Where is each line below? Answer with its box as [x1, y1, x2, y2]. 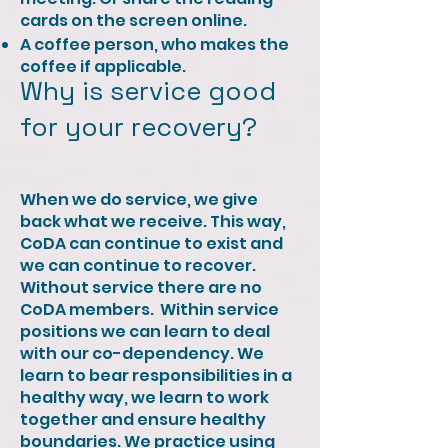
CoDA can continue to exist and [20, 232, 283, 255]
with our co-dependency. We [20, 342, 264, 365]
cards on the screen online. [20, 9, 247, 32]
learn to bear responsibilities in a [20, 364, 292, 387]
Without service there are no [20, 276, 262, 299]
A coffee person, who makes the [20, 33, 289, 56]
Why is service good [20, 74, 276, 108]
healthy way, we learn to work [20, 386, 269, 409]
